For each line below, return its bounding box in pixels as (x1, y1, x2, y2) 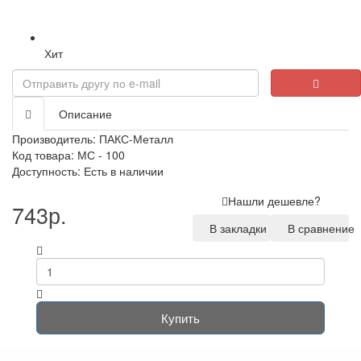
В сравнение (281, 220, 355, 236)
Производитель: (12, 131, 99, 147)
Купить (161, 309, 200, 326)
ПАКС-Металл (99, 131, 173, 147)
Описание (59, 106, 112, 122)
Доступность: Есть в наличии (12, 163, 164, 179)
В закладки (203, 220, 267, 236)
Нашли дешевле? (227, 193, 321, 209)
